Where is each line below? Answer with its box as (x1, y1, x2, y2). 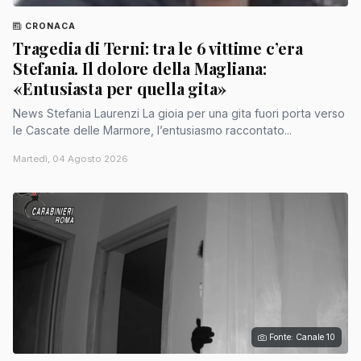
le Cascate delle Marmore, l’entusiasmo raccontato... (13, 123, 292, 138)
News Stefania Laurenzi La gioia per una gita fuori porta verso (13, 106, 47, 121)
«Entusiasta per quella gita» (13, 77, 226, 100)
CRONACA (25, 20, 77, 31)
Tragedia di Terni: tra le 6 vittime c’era (13, 37, 303, 60)
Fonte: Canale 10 (269, 332, 335, 343)
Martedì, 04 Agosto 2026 (13, 153, 128, 165)
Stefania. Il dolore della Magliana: (13, 57, 267, 80)
